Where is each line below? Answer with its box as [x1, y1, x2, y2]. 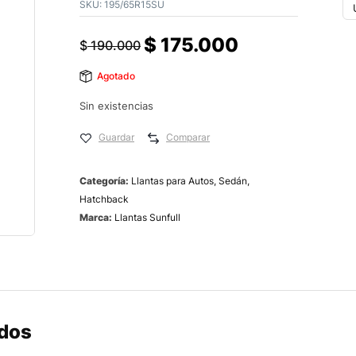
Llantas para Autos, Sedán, [131, 175, 250, 187]
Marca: [79, 211, 114, 223]
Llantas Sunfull [114, 211, 180, 223]
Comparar [166, 131, 210, 143]
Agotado [97, 70, 135, 82]
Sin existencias [79, 99, 153, 112]
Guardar [99, 131, 134, 143]
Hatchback [79, 193, 129, 205]
